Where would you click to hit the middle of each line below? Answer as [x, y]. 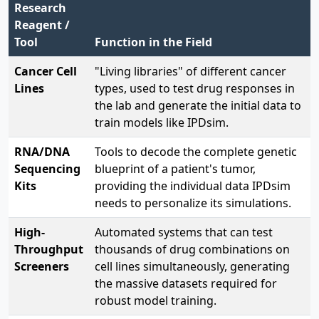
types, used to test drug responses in [195, 88]
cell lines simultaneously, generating [192, 266]
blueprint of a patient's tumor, [175, 168]
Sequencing [47, 168]
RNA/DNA [42, 151]
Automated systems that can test [184, 232]
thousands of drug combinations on [192, 249]
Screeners [42, 266]
